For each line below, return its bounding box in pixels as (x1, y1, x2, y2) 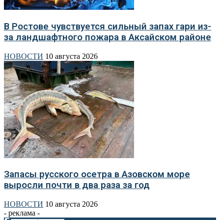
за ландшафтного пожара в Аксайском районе (4, 31, 211, 43)
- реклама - (4, 208, 40, 217)
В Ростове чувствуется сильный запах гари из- (4, 21, 211, 32)
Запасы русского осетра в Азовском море (4, 169, 190, 180)
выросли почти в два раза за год (4, 180, 150, 191)
